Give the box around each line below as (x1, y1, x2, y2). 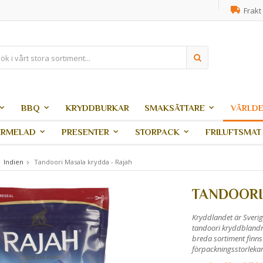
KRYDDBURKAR (66, 103, 129, 113)
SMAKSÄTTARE (144, 103, 205, 113)
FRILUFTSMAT (205, 127, 261, 137)
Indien (4, 157, 23, 166)
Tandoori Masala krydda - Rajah (34, 157, 132, 166)
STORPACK (135, 127, 180, 137)
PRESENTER (62, 127, 109, 137)
